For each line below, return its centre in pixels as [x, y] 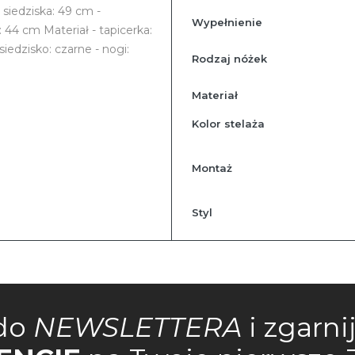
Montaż [212, 168]
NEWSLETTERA [137, 328]
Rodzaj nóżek [229, 59]
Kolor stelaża [228, 124]
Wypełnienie [227, 23]
